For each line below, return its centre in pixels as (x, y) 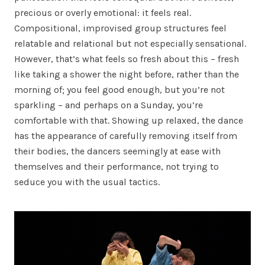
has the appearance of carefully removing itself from (126, 135)
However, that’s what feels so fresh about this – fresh (127, 59)
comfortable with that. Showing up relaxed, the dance (129, 120)
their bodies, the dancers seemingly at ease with (117, 151)
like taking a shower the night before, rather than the (127, 74)
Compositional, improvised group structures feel (120, 28)
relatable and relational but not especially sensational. (130, 43)
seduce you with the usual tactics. (87, 182)
